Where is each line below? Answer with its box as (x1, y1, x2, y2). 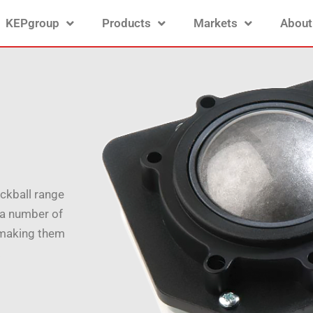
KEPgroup (5, 16, 59, 30)
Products (101, 16, 151, 30)
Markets (193, 16, 238, 30)
